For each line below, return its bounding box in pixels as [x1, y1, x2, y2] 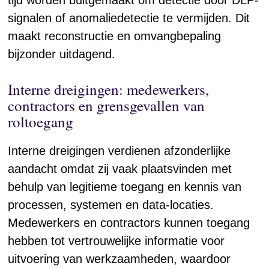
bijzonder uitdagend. [8, 47, 116, 61]
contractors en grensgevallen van [8, 95, 205, 115]
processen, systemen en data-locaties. [8, 198, 214, 211]
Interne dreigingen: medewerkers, [8, 79, 210, 99]
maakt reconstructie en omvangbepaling [8, 29, 222, 43]
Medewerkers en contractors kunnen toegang [8, 216, 250, 229]
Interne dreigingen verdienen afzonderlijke [8, 144, 231, 157]
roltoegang [8, 112, 74, 131]
